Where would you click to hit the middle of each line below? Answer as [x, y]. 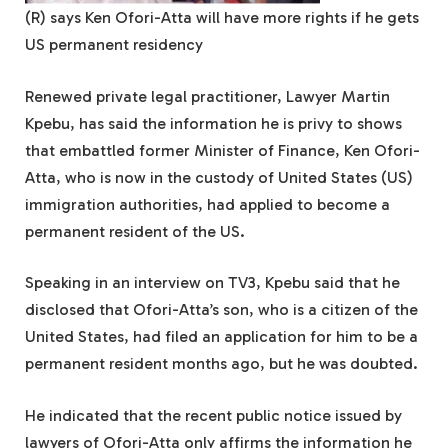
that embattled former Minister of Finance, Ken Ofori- [222, 150]
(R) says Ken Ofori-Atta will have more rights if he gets [222, 18]
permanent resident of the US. [135, 231]
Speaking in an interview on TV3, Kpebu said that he [212, 283]
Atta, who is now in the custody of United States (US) [219, 177]
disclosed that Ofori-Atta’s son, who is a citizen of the [221, 310]
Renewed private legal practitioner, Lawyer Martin [207, 96]
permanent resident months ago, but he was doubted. [221, 364]
